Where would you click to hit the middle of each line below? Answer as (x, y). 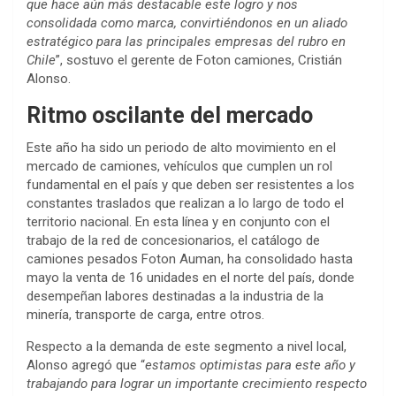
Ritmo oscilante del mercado (170, 115)
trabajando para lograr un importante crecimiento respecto (197, 383)
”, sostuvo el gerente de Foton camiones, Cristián (199, 60)
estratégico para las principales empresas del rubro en (186, 41)
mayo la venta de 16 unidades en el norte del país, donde (190, 277)
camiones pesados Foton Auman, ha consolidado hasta (190, 259)
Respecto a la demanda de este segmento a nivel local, (187, 346)
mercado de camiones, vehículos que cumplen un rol (179, 166)
